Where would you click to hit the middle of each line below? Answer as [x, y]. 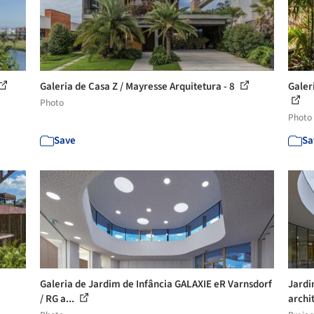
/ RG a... [59, 299]
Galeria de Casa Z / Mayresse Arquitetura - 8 [139, 87]
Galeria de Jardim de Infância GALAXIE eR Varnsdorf [156, 284]
